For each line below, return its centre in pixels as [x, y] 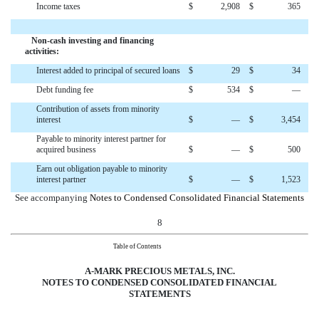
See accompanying [52, 198]
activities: [42, 52]
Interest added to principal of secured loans [108, 71]
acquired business [66, 150]
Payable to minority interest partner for [101, 139]
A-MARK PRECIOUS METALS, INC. [159, 271]
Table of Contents [137, 246]
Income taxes [58, 7]
